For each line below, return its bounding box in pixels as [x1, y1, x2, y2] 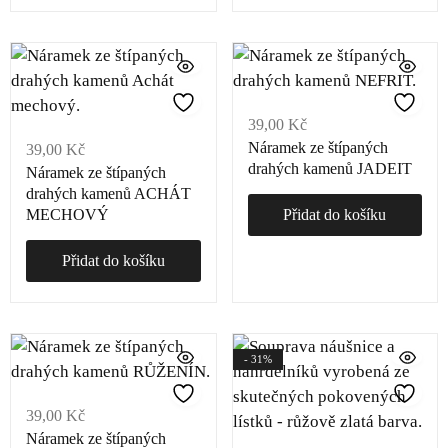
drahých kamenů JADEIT [247, 160, 412, 177]
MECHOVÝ [26, 206, 109, 223]
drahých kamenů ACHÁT [26, 185, 191, 202]
